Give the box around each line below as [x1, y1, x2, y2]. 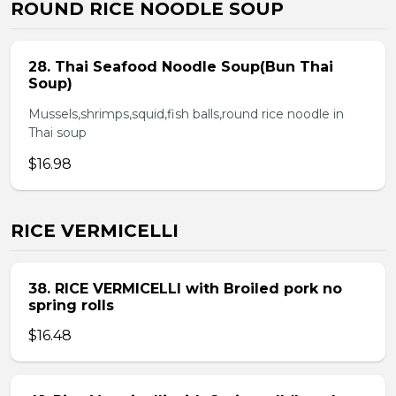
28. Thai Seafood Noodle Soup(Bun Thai [28, 58, 333, 75]
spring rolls [28, 297, 114, 314]
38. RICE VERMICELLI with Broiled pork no [28, 280, 342, 297]
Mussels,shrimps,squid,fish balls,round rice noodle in [28, 106, 344, 122]
